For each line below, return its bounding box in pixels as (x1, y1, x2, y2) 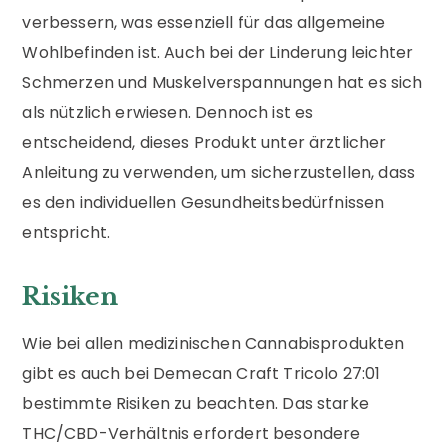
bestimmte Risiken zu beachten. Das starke (22, 391, 369, 415)
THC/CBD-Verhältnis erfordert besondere (22, 421, 361, 445)
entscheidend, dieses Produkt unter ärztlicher (22, 130, 387, 154)
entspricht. (22, 220, 111, 244)
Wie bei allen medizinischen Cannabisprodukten (22, 331, 405, 355)
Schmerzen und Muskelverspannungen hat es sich (22, 70, 423, 94)
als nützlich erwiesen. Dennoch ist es (22, 100, 314, 124)
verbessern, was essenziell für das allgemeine (22, 10, 386, 34)
